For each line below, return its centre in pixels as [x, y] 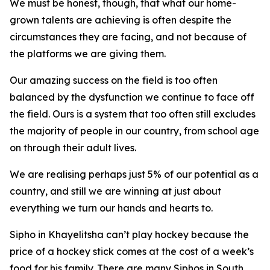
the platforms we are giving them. [88, 54]
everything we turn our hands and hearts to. [111, 208]
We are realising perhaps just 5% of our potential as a [134, 174]
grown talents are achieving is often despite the [121, 20]
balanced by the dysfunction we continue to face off [132, 97]
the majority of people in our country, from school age [134, 131]
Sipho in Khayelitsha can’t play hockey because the [129, 234]
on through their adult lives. [73, 148]
